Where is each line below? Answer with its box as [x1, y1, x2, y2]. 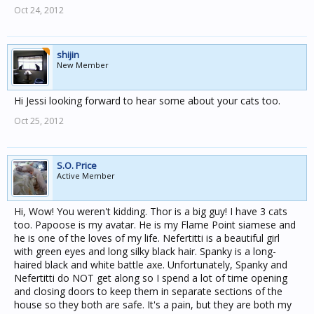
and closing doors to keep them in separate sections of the [14, 285, 282, 298]
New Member [57, 60, 109, 70]
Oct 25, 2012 [14, 115, 64, 127]
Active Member [57, 170, 115, 181]
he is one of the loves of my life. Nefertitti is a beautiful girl [14, 231, 280, 245]
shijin [57, 48, 79, 61]
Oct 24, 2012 [14, 4, 64, 16]
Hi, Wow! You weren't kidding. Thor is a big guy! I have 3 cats [14, 205, 287, 218]
